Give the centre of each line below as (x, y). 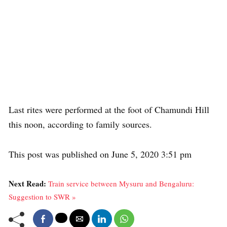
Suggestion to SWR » (42, 197)
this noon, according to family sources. (80, 124)
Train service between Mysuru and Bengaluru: (121, 183)
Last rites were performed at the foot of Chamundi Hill (109, 109)
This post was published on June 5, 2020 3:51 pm (100, 154)
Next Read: (28, 183)
